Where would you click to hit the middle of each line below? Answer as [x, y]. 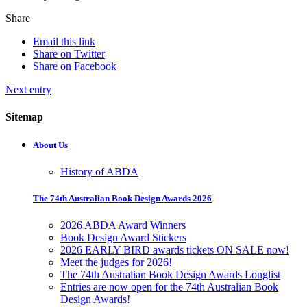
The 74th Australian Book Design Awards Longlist [170, 275]
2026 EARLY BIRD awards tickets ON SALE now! [175, 250]
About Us [50, 145]
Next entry [28, 90]
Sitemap [24, 116]
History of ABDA [99, 172]
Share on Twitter [69, 54]
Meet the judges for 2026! [116, 262]
